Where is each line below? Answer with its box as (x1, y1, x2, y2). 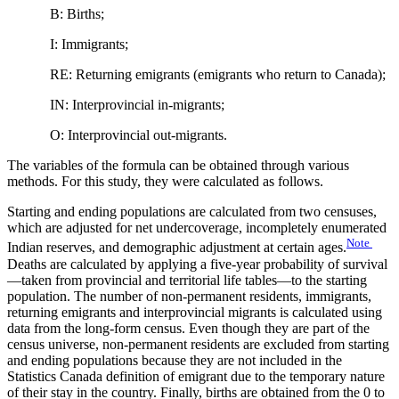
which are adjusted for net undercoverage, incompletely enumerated (7, 220, 387, 236)
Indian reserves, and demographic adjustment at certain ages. (7, 240, 346, 256)
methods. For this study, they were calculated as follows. (7, 174, 323, 190)
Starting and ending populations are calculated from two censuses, (7, 204, 377, 220)
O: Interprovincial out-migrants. (7, 127, 227, 143)
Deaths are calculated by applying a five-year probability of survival (7, 256, 387, 272)
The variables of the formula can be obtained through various (7, 158, 349, 174)
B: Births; (7, 6, 104, 22)
